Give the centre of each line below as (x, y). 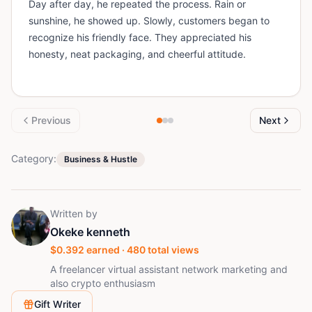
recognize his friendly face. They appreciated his (140, 37)
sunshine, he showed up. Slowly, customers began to (149, 21)
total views (172, 250)
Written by (74, 213)
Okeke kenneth (90, 232)
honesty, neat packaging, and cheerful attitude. (137, 54)
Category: (34, 158)
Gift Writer (57, 304)
